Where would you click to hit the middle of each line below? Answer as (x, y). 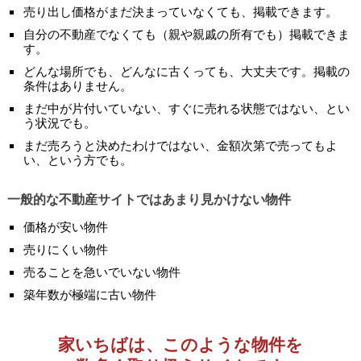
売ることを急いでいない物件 (102, 272)
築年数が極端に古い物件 (89, 294)
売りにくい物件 (65, 249)
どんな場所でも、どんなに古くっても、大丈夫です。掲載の (186, 71)
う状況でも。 (59, 122)
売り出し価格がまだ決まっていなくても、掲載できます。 (180, 11)
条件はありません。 (77, 85)
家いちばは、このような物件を (180, 344)
